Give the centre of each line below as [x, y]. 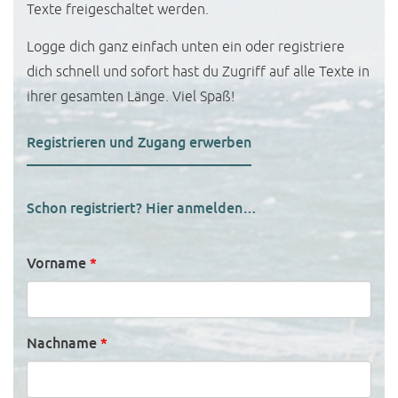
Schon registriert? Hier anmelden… [142, 209]
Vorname [58, 264]
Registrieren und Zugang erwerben [139, 143]
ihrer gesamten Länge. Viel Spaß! [131, 97]
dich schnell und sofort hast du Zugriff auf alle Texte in [198, 72]
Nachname [64, 344]
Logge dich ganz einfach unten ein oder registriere [186, 48]
